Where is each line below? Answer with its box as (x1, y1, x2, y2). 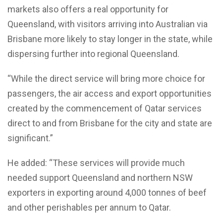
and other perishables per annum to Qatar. (7, 202, 171, 213)
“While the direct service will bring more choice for (7, 73, 205, 84)
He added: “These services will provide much (7, 158, 185, 168)
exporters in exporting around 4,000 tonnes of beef (7, 187, 207, 198)
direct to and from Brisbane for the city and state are (7, 118, 212, 129)
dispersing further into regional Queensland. (7, 49, 179, 59)
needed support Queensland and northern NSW (7, 172, 193, 183)
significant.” (7, 133, 53, 144)
